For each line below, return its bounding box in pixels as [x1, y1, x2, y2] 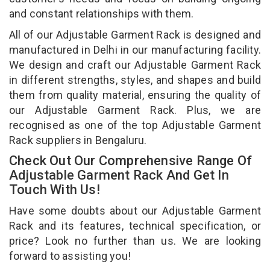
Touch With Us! [9, 181, 103, 197]
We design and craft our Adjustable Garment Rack [9, 58, 261, 71]
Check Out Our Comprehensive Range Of [9, 152, 253, 168]
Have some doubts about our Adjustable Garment [9, 204, 261, 217]
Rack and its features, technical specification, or [9, 219, 261, 232]
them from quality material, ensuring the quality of [9, 88, 261, 101]
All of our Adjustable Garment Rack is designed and [9, 28, 261, 41]
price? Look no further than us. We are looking [9, 234, 261, 247]
